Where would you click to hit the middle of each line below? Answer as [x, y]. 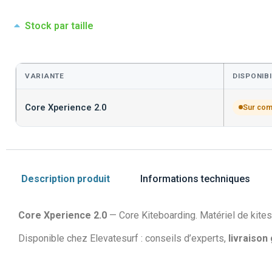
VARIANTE [45, 76]
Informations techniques [195, 178]
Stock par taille [59, 25]
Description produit [66, 178]
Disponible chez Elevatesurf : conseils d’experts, [123, 239]
